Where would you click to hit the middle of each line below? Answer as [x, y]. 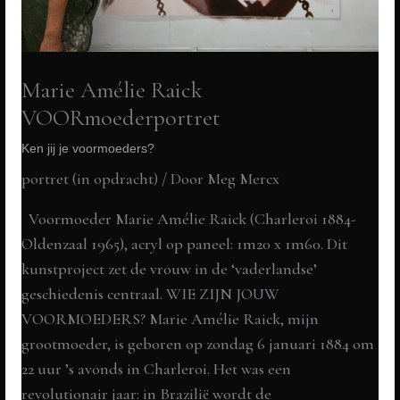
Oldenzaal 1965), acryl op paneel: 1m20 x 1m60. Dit [185, 244]
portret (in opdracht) [90, 179]
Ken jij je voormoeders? [88, 148]
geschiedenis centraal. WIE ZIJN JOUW [151, 294]
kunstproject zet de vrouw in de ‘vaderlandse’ [170, 269]
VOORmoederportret [121, 117]
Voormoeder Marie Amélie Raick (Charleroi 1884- [189, 219]
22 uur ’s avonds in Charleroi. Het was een [157, 369]
